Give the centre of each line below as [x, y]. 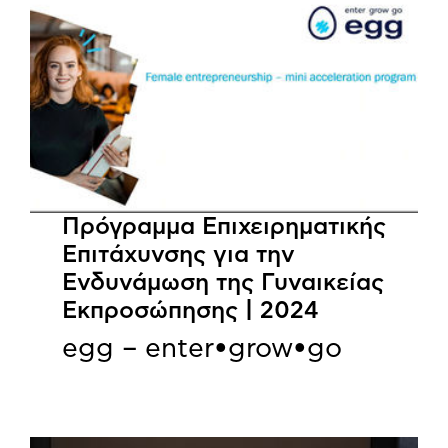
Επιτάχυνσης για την [178, 255]
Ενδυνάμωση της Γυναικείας [223, 283]
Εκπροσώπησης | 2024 [190, 311]
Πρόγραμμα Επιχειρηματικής [224, 227]
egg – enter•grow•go [202, 349]
